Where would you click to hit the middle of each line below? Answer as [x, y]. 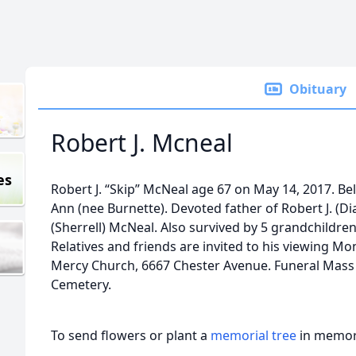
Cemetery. [81, 284]
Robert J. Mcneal [142, 143]
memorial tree [253, 335]
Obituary [318, 89]
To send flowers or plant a [131, 335]
